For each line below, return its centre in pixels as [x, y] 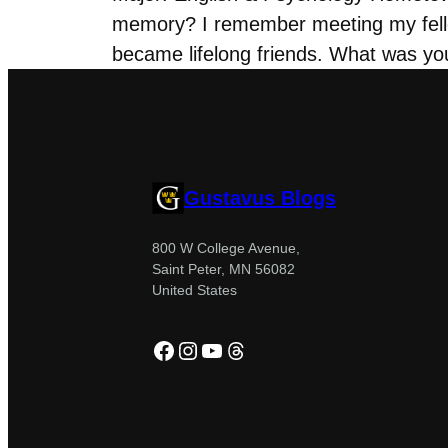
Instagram [228, 349]
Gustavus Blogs [260, 197]
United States [194, 289]
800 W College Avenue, [226, 247]
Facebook [203, 349]
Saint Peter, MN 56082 [223, 268]
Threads [266, 349]
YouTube [245, 349]
